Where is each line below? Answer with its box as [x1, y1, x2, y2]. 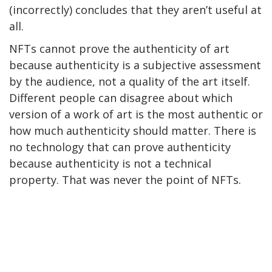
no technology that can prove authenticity [9, 140, 231, 155]
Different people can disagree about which [9, 90, 233, 106]
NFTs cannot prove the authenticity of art [9, 41, 229, 56]
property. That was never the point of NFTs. [9, 172, 241, 188]
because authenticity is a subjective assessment [9, 58, 261, 73]
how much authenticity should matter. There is [9, 123, 256, 138]
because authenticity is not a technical [9, 156, 211, 171]
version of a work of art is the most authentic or [9, 107, 263, 122]
